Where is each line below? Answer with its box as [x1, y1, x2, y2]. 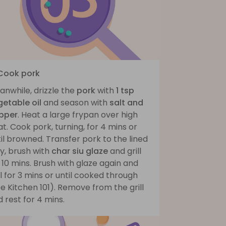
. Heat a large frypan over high [18, 108, 138, 121]
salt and [109, 96, 143, 108]
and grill [108, 145, 141, 157]
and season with [41, 96, 109, 108]
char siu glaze [51, 145, 108, 157]
